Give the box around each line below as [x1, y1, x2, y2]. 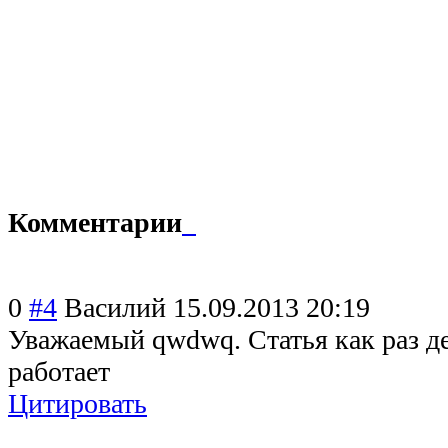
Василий [64, 291, 166, 323]
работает [8, 355, 110, 387]
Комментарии [8, 206, 182, 238]
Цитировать [8, 387, 147, 419]
